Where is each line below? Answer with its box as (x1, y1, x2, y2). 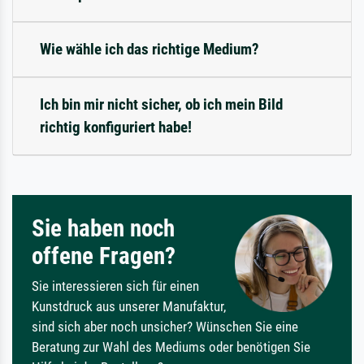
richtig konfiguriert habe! (40, 117, 192, 136)
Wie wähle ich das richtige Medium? (40, 39, 259, 58)
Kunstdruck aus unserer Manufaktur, (32, 297, 226, 314)
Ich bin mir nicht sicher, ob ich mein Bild (40, 94, 283, 114)
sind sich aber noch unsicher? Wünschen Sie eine (32, 318, 298, 335)
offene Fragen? (32, 241, 175, 270)
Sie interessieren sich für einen (32, 277, 199, 294)
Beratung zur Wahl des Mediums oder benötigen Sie (32, 338, 310, 355)
